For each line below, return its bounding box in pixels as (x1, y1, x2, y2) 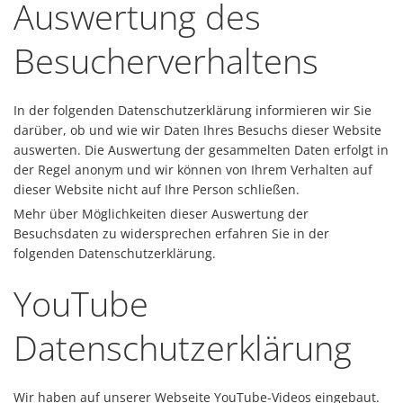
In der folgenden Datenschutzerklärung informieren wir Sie (13, 102, 372, 119)
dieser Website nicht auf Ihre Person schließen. (13, 181, 300, 198)
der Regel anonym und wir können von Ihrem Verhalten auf (13, 161, 372, 178)
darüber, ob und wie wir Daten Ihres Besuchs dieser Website (13, 121, 381, 139)
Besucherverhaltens (13, 37, 318, 84)
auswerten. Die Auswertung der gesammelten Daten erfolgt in (13, 141, 389, 158)
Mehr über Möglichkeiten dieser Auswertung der (13, 205, 309, 222)
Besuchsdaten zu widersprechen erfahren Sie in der (13, 225, 329, 242)
